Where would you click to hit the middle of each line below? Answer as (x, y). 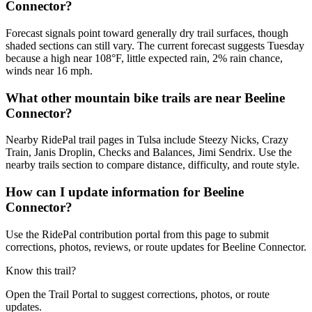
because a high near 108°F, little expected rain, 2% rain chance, (144, 58)
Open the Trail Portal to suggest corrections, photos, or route (138, 294)
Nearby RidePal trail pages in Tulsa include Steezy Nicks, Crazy (147, 140)
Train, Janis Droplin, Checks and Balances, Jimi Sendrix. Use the (149, 153)
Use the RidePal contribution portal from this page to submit (137, 234)
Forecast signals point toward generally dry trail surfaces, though (147, 33)
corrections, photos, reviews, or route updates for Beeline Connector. (156, 247)
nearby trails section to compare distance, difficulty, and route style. (153, 165)
